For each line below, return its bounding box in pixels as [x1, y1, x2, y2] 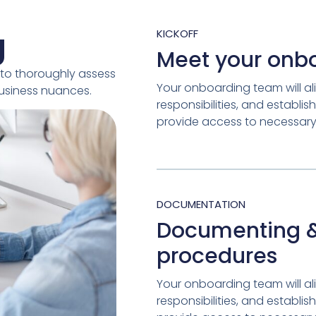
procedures [156, 241, 277, 271]
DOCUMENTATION [156, 196, 245, 212]
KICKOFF [156, 25, 198, 41]
